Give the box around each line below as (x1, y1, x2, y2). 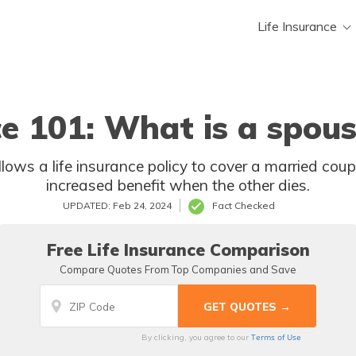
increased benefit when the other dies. (278, 176, 310, 195)
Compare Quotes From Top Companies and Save (60, 263, 296, 276)
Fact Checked (212, 199, 275, 211)
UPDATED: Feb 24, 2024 (63, 199, 172, 211)
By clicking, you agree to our (141, 332, 251, 342)
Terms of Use (250, 331, 301, 342)
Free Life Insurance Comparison (46, 239, 310, 260)
